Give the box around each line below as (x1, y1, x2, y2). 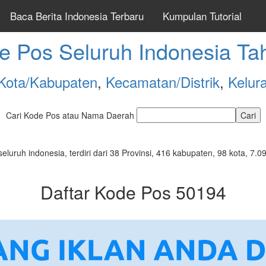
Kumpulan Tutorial (163, 8, 242, 23)
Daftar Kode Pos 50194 (40, 179, 226, 205)
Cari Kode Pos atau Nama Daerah (5, 109, 137, 121)
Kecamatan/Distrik (105, 71, 220, 92)
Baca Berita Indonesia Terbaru (10, 8, 144, 23)
